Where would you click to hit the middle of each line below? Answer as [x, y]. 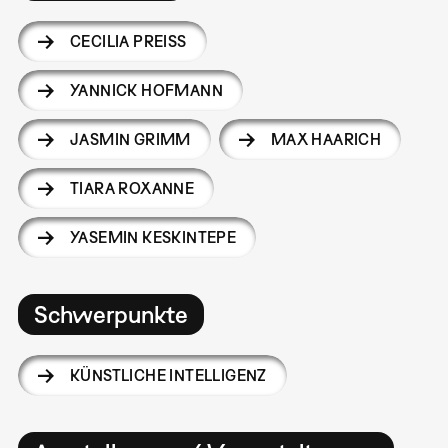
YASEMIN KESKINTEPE [153, 236]
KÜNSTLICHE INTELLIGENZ [168, 374]
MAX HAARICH [326, 138]
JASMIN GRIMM [130, 138]
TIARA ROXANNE [132, 187]
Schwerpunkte [110, 314]
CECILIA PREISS [123, 40]
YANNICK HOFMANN [146, 89]
